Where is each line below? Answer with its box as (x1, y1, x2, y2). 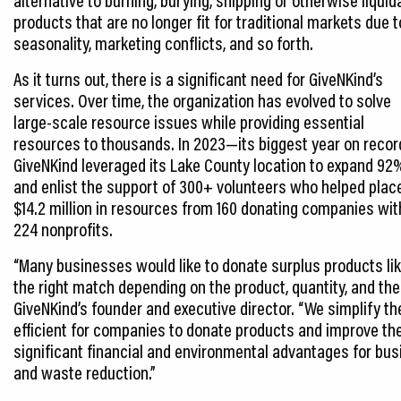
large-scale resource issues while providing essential (13, 109, 364, 133)
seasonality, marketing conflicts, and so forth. (13, 30, 313, 55)
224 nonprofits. (13, 217, 113, 241)
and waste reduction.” (13, 360, 156, 384)
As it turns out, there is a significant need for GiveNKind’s (13, 66, 383, 90)
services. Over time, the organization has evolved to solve (13, 88, 391, 112)
